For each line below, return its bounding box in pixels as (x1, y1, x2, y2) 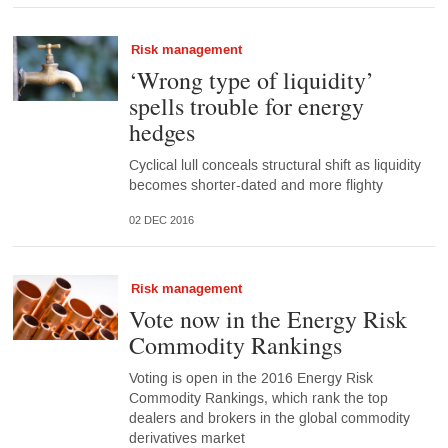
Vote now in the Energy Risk (128, 303, 407, 336)
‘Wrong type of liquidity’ (128, 64, 374, 97)
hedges (128, 116, 195, 149)
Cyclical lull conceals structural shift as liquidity (128, 156, 421, 176)
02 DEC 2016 (128, 213, 194, 227)
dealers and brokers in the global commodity (128, 409, 410, 429)
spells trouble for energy (128, 90, 364, 123)
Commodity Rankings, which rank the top (128, 389, 388, 409)
